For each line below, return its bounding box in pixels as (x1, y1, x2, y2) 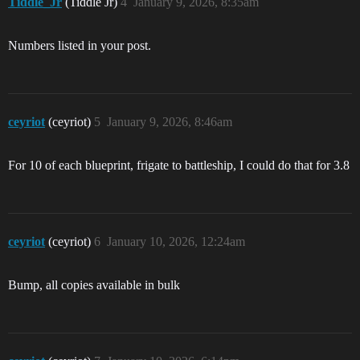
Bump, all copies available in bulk (8, 278, 180, 292)
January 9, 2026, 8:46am (107, 115, 232, 129)
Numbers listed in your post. (8, 39, 151, 52)
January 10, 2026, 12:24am (107, 235, 245, 248)
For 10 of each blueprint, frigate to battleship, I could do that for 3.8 (8, 158, 350, 172)
